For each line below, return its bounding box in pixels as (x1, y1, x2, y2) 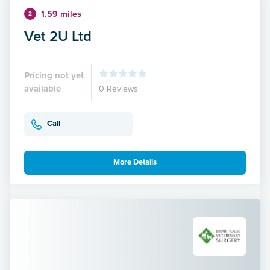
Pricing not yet (24, 69, 84, 81)
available (24, 83, 61, 94)
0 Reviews (99, 83, 138, 94)
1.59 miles (41, 8, 81, 19)
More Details (113, 157, 157, 168)
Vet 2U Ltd (24, 25, 92, 46)
